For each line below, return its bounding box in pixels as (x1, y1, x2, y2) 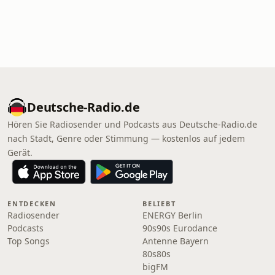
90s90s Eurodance (142, 222, 217, 234)
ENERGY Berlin (142, 209, 203, 221)
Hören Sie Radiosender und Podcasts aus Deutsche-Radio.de (7, 118, 257, 130)
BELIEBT (142, 199, 176, 208)
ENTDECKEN (7, 199, 56, 208)
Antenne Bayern (142, 235, 209, 247)
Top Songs (7, 235, 50, 247)
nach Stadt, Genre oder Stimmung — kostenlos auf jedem (7, 133, 245, 144)
